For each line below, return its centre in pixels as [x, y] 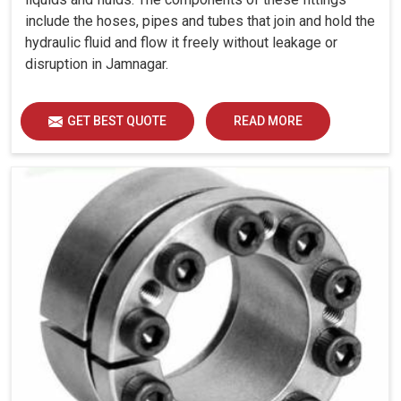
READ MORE [268, 120]
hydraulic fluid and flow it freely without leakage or [181, 42]
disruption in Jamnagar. [97, 64]
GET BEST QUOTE [117, 120]
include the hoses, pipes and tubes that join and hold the [200, 21]
